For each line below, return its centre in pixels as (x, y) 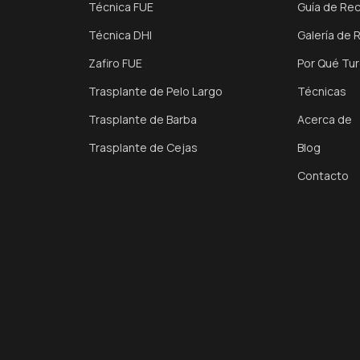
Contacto (323, 176)
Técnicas (321, 91)
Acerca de (324, 119)
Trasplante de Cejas (143, 147)
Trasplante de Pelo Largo (156, 91)
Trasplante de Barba (143, 119)
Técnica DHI (121, 35)
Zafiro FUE (116, 63)
